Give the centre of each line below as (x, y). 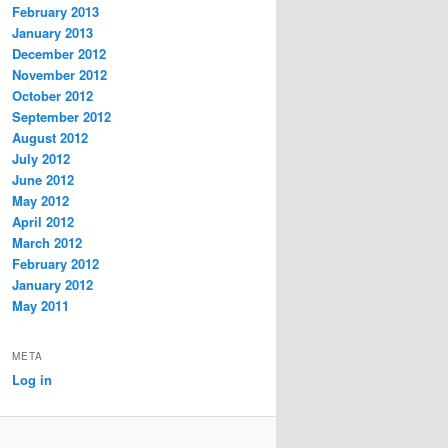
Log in (32, 379)
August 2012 (50, 138)
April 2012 (43, 222)
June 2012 (43, 180)
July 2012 (41, 159)
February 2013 (55, 12)
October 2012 (52, 96)
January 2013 (52, 33)
